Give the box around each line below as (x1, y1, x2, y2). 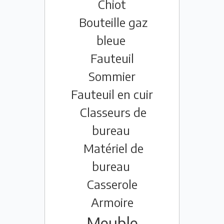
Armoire (90, 194, 133, 210)
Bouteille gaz (79, 14, 147, 30)
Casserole (86, 176, 137, 192)
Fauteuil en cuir (71, 86, 153, 102)
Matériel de (83, 140, 143, 156)
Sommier (88, 68, 135, 84)
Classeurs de (80, 104, 146, 120)
